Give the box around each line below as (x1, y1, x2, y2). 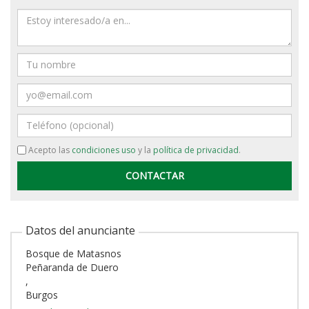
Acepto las (26, 143, 72, 156)
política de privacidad (153, 143, 239, 156)
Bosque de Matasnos (26, 246, 121, 260)
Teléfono (17, 112, 57, 126)
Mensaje (17, 8, 55, 21)
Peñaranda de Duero (26, 260, 119, 274)
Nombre (17, 52, 54, 66)
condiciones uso (72, 143, 136, 156)
